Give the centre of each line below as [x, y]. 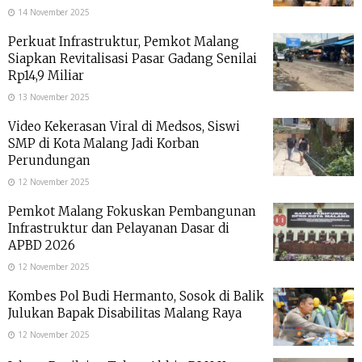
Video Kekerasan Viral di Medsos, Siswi [124, 127]
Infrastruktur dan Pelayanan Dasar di [119, 229]
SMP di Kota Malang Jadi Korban [104, 144]
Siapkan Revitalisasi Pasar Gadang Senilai [133, 59]
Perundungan [49, 161]
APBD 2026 [42, 246]
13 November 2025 [53, 97]
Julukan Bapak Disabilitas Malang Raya [125, 314]
